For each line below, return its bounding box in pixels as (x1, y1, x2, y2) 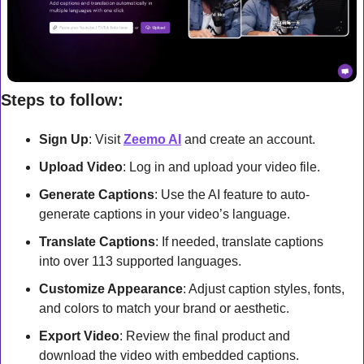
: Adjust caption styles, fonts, (183, 282, 344, 297)
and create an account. (181, 132, 315, 147)
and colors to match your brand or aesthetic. (39, 301, 289, 316)
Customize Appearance (39, 282, 183, 297)
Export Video (39, 329, 119, 344)
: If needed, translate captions (155, 235, 323, 249)
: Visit (89, 132, 123, 147)
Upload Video (39, 160, 123, 175)
